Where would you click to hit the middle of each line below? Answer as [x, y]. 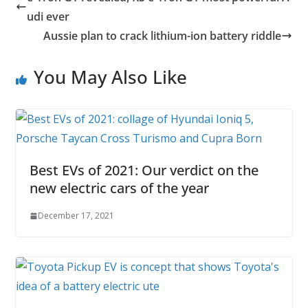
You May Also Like [110, 77]
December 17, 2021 [76, 216]
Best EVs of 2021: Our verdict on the [144, 170]
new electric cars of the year [119, 188]
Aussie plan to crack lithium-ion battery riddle [163, 36]
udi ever [48, 16]
